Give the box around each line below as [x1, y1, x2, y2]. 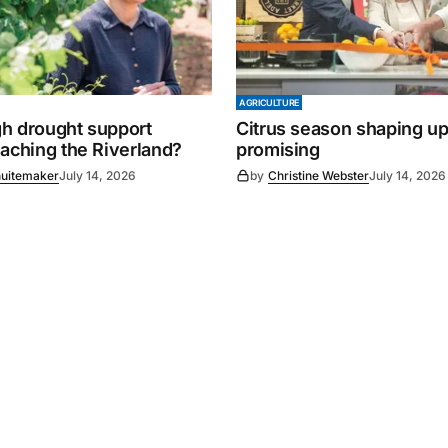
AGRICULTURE [239, 97, 300, 109]
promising [236, 139, 320, 161]
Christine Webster [268, 168, 369, 184]
